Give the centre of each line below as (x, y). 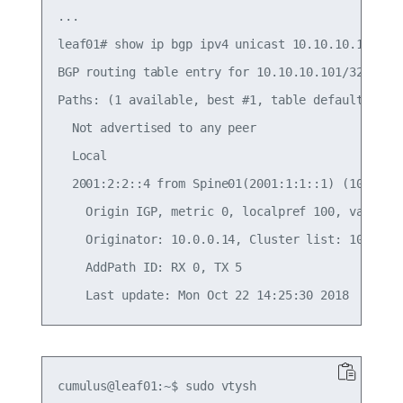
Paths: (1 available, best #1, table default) (214, 100)
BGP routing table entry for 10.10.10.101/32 (210, 72)
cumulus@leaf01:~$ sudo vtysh (157, 386)
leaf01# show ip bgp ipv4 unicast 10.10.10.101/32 (228, 45)
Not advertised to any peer (157, 128)
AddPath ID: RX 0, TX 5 (150, 268)
